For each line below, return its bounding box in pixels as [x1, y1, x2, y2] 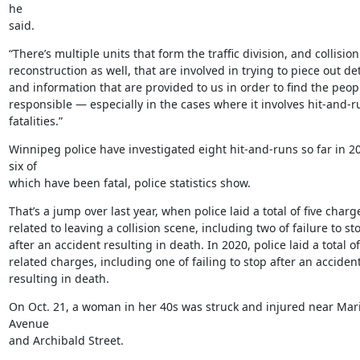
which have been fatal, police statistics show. [8, 174, 251, 190]
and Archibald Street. [8, 332, 124, 348]
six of [8, 157, 37, 174]
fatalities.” [8, 112, 63, 129]
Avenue [8, 315, 49, 331]
